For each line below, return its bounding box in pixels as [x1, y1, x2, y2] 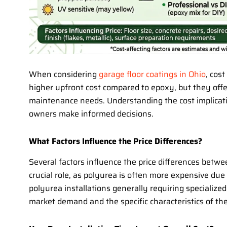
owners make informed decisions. [29, 107, 154, 121]
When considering [29, 68, 99, 81]
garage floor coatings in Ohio [99, 68, 206, 81]
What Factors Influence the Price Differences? [29, 135, 202, 148]
